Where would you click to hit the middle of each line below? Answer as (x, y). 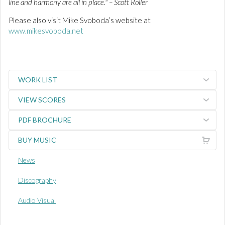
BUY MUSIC (37, 140)
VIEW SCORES (42, 100)
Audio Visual (37, 200)
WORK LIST (38, 80)
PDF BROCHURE (45, 120)
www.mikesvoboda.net (46, 31)
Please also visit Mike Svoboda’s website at (80, 20)
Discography (37, 180)
